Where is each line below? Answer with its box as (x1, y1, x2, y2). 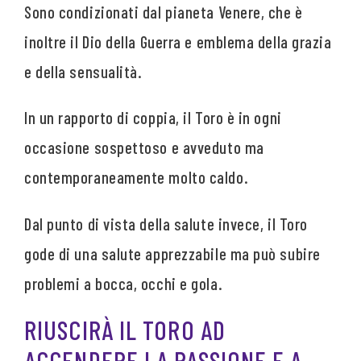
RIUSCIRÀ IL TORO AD (24, 314, 226, 346)
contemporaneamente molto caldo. (24, 167, 249, 188)
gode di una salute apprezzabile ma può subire (24, 243, 321, 263)
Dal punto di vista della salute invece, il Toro (24, 213, 308, 234)
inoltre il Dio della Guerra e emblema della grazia (24, 31, 332, 52)
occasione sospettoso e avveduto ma (24, 137, 264, 158)
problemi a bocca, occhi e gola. (24, 272, 223, 293)
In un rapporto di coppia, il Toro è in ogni (24, 107, 282, 128)
